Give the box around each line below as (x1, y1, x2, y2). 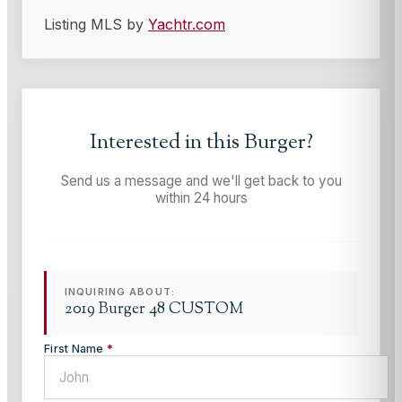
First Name (44, 341, 107, 355)
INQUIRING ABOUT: (65, 284, 175, 298)
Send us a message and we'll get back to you (60, 171, 342, 189)
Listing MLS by (44, 14, 148, 33)
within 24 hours (154, 188, 248, 206)
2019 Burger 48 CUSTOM (65, 297, 243, 320)
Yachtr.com (148, 14, 225, 33)
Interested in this (89, 127, 244, 159)
